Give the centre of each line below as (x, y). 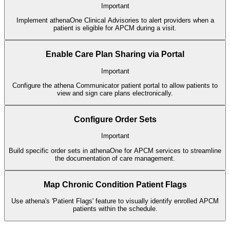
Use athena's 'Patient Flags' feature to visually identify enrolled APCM (115, 201)
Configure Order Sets (115, 119)
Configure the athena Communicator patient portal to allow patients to (115, 85)
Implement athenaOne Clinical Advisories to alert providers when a (115, 21)
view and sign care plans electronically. (115, 93)
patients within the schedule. (115, 209)
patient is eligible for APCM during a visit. (115, 28)
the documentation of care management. (115, 158)
